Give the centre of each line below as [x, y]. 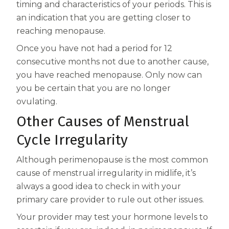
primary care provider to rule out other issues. [110, 200]
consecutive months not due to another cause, [112, 62]
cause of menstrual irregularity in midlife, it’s [106, 173]
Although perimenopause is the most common [112, 160]
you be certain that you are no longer [94, 88]
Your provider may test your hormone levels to [112, 217]
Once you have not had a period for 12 [94, 49]
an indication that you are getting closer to [104, 18]
